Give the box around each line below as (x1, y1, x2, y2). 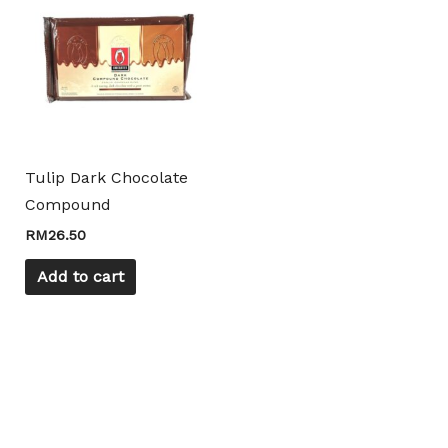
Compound (24, 194, 111, 214)
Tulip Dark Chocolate (24, 167, 188, 187)
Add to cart (36, 267, 124, 287)
